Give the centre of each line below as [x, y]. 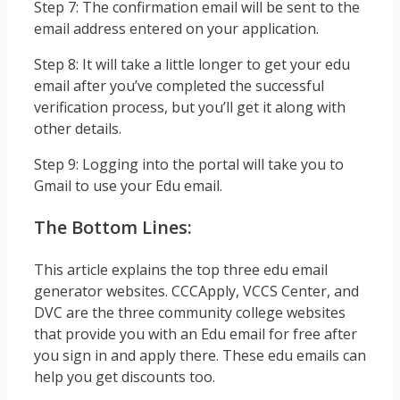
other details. [78, 128]
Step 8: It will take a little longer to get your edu [192, 64]
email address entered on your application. [176, 28]
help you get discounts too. [125, 376]
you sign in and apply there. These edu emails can [200, 355]
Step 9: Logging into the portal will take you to [189, 164]
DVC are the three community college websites [190, 312]
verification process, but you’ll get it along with [190, 107]
